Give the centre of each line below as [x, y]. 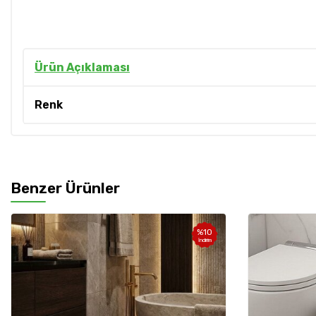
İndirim [205, 240]
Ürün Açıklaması [82, 68]
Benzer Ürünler [65, 188]
